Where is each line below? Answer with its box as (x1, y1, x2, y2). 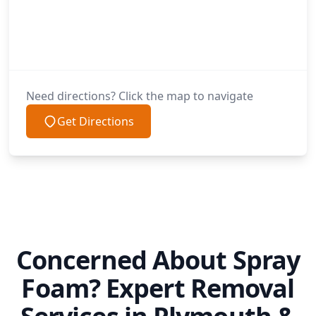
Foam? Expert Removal (21, 271, 295, 306)
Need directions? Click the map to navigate (26, 88, 253, 104)
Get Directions (57, 114, 134, 130)
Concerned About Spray (16, 243, 300, 278)
